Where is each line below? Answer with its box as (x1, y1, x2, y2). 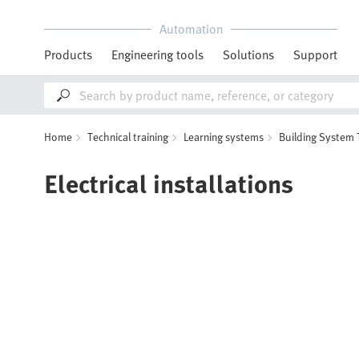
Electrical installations (44, 163, 293, 202)
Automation (159, 19, 223, 38)
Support (293, 45, 337, 64)
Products (44, 45, 92, 64)
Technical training (87, 128, 168, 145)
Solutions (223, 45, 274, 64)
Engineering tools (111, 45, 204, 64)
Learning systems (184, 128, 264, 145)
